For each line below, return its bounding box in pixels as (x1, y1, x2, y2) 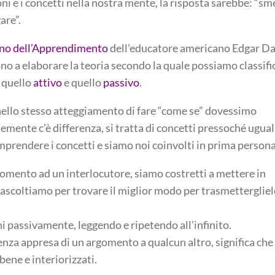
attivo (33, 75, 64, 89)
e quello (64, 75, 104, 89)
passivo (103, 75, 140, 89)
